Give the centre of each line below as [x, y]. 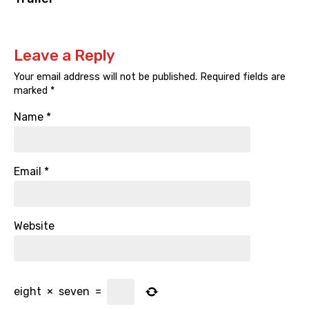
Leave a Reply [64, 56]
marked [32, 91]
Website [34, 226]
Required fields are [241, 77]
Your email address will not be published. [106, 77]
